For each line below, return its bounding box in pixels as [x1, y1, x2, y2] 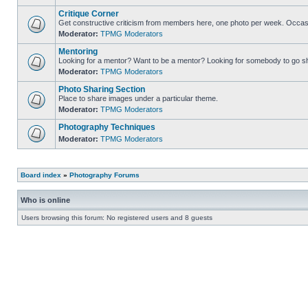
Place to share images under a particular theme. [58, 94, 218, 102]
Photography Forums [69, 171, 140, 179]
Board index [21, 171, 61, 179]
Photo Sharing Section [58, 85, 145, 94]
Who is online [21, 196, 70, 204]
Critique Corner [58, 9, 119, 19]
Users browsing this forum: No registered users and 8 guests [21, 214, 212, 221]
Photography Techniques [58, 122, 155, 132]
